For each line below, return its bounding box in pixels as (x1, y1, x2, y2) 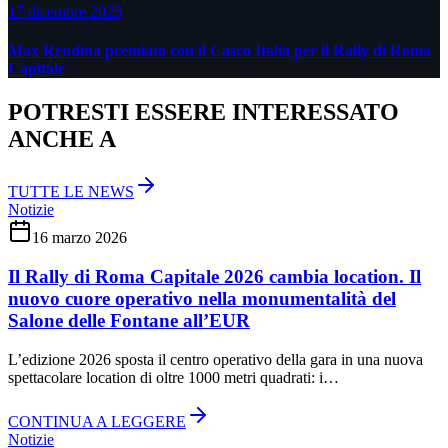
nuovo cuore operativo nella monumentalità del (8, 288, 396, 309)
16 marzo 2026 (32, 229, 127, 247)
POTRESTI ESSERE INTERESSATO (8, 99, 399, 126)
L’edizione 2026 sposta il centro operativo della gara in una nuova (8, 350, 423, 368)
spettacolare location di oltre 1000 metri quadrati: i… (8, 368, 339, 386)
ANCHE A (8, 126, 116, 153)
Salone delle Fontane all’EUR (8, 310, 250, 331)
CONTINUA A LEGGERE (8, 412, 186, 430)
